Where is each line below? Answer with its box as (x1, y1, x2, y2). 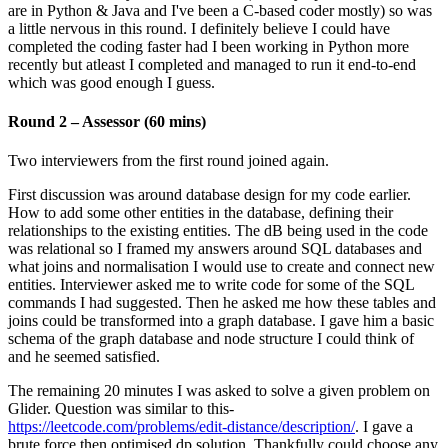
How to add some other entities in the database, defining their (8, 204, 393, 222)
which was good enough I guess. (8, 73, 215, 91)
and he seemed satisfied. (8, 348, 160, 366)
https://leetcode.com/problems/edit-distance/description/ (8, 418, 355, 436)
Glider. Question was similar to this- (8, 400, 234, 418)
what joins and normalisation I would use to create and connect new (8, 258, 435, 276)
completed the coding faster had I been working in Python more (8, 37, 409, 55)
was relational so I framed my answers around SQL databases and (8, 240, 422, 258)
